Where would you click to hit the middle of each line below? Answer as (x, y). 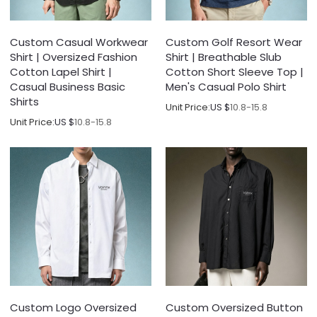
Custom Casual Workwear (79, 42)
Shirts (25, 101)
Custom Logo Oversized (74, 307)
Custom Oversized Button (234, 307)
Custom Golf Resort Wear (234, 42)
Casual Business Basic (68, 86)
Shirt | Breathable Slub (224, 57)
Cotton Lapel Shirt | (61, 71)
